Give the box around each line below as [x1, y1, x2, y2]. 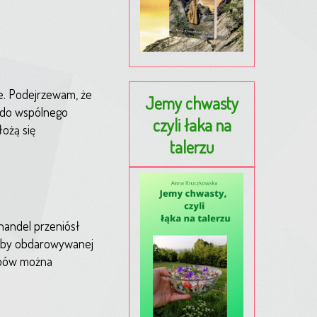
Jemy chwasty [145, 91, 238, 114]
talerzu [170, 135, 214, 158]
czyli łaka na [152, 113, 231, 136]
